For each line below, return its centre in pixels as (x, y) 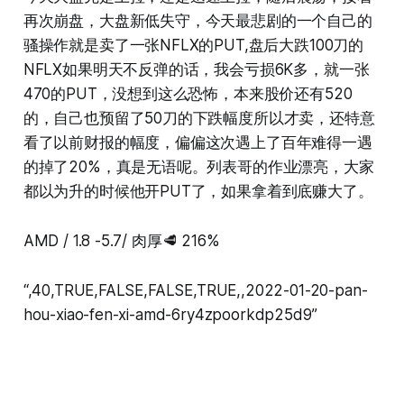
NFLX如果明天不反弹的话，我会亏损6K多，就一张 (196, 69)
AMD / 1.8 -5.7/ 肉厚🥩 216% (121, 240)
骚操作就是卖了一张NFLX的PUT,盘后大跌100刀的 (193, 45)
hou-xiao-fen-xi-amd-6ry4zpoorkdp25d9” (170, 314)
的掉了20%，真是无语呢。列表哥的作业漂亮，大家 (198, 166)
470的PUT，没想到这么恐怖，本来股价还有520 (188, 93)
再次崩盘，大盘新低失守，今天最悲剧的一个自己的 (197, 20)
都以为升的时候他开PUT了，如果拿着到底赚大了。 (198, 191)
